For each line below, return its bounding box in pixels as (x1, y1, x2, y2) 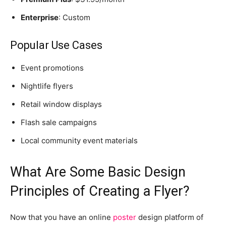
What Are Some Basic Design (10, 164, 186, 181)
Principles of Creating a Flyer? (10, 183, 190, 200)
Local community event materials (21, 136, 138, 146)
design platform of (136, 212, 203, 222)
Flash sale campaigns (21, 118, 97, 128)
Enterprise (21, 13, 59, 23)
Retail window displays (21, 99, 102, 109)
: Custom (59, 13, 90, 23)
